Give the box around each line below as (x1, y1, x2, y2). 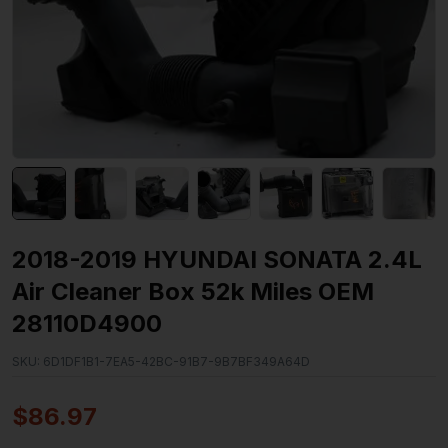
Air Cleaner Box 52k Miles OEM (12, 277, 374, 307)
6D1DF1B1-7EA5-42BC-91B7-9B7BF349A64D (40, 354, 310, 370)
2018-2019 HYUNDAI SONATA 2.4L (12, 245, 422, 275)
